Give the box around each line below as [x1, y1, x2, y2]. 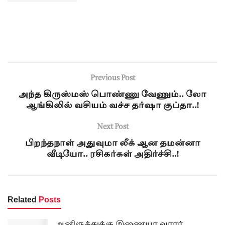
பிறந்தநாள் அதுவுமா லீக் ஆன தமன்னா [25, 140, 200, 148]
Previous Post [90, 75, 135, 83]
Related [8, 195, 37, 204]
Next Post [96, 124, 129, 132]
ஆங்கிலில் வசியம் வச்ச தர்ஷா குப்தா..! [26, 102, 199, 110]
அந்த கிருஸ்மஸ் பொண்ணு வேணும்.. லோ [19, 91, 206, 99]
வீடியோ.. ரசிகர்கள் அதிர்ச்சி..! [46, 151, 179, 159]
